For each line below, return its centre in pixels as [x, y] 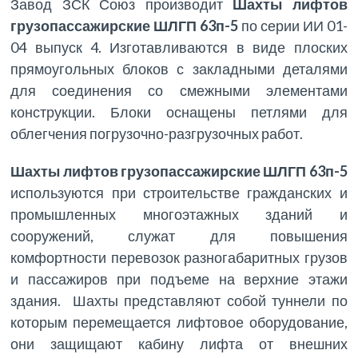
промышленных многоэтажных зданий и [179, 215]
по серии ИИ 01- [293, 26]
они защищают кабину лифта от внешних [179, 344]
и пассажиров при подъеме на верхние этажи [179, 279]
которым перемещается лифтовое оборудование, [179, 322]
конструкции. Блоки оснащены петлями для [179, 112]
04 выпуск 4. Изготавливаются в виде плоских [179, 48]
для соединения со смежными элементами [179, 91]
